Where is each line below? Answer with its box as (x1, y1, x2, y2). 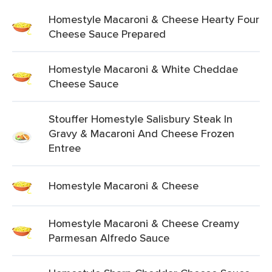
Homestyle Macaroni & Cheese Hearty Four (49, 12, 259, 27)
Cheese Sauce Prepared (49, 26, 166, 41)
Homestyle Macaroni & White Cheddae (49, 61, 238, 76)
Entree (49, 140, 81, 155)
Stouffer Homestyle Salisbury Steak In (49, 111, 233, 126)
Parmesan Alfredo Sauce (49, 230, 169, 245)
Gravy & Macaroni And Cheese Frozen (49, 126, 234, 141)
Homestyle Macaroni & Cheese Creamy (49, 216, 239, 231)
